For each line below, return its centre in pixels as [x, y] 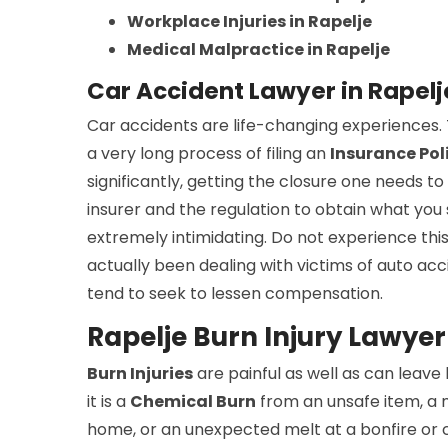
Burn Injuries [140, 373]
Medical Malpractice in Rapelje [258, 49]
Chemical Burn [193, 401]
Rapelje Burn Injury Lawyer [266, 336]
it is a [108, 401]
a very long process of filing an [208, 153]
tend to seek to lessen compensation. [235, 293]
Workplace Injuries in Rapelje [249, 21]
